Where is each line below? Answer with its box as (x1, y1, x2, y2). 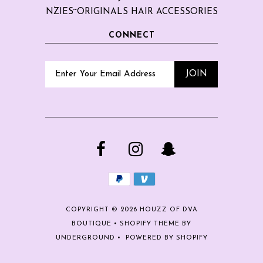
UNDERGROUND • (55, 234, 126, 241)
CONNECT (108, 31, 155, 40)
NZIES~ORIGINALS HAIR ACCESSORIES (45, 7, 218, 16)
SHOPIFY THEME (120, 220, 180, 227)
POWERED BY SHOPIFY (125, 234, 208, 241)
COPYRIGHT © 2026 (65, 206, 140, 213)
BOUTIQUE (72, 220, 112, 227)
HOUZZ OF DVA (139, 206, 198, 213)
